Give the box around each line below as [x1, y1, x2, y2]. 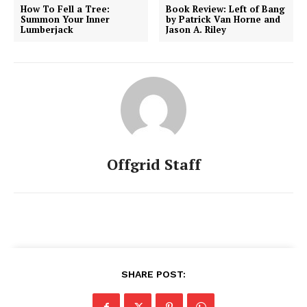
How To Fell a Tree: [21, 2, 110, 15]
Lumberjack [21, 23, 73, 36]
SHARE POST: [121, 268, 186, 280]
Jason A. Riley [166, 23, 227, 36]
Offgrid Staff [106, 153, 201, 174]
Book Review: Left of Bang [166, 2, 286, 15]
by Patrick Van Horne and [166, 12, 281, 25]
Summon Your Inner [21, 12, 110, 25]
